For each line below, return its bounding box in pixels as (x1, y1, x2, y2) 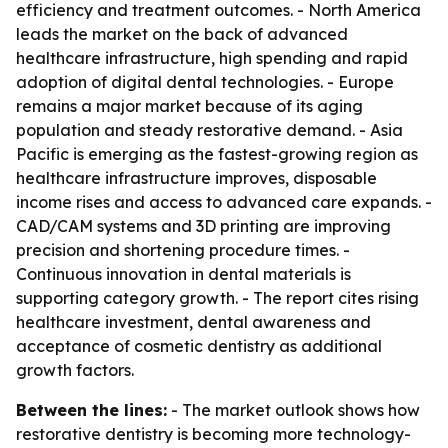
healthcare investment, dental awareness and (16, 312, 371, 332)
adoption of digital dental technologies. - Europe (16, 72, 394, 92)
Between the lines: (16, 400, 167, 420)
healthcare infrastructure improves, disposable (16, 168, 377, 188)
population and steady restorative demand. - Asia (16, 120, 403, 140)
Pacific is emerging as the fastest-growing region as (16, 144, 418, 164)
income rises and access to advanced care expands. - (16, 192, 432, 212)
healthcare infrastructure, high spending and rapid (16, 48, 408, 68)
